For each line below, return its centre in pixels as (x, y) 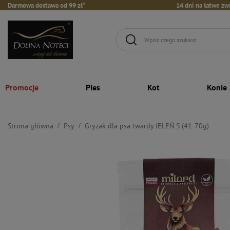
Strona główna (31, 126)
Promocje (22, 87)
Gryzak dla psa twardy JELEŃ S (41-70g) (147, 126)
